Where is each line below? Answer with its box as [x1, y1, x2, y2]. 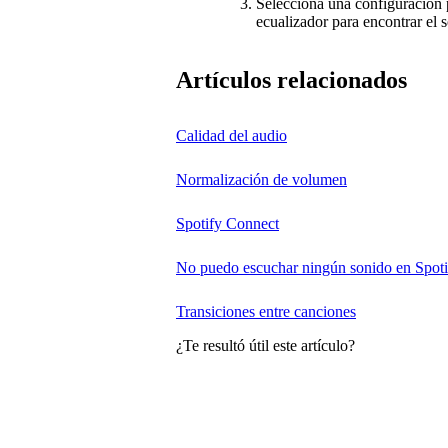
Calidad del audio [176, 127, 287, 144]
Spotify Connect [176, 215, 279, 232]
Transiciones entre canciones [176, 303, 356, 320]
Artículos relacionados [176, 67, 407, 94]
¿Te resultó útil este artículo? [176, 337, 355, 355]
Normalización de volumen [176, 171, 347, 188]
